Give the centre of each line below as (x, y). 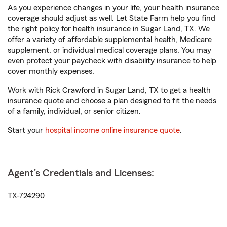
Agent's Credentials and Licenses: (81, 173)
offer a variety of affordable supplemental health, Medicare (110, 40)
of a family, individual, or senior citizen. (74, 111)
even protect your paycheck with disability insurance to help (112, 61)
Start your (26, 130)
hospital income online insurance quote (112, 130)
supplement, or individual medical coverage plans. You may (109, 50)
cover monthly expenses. (51, 71)
